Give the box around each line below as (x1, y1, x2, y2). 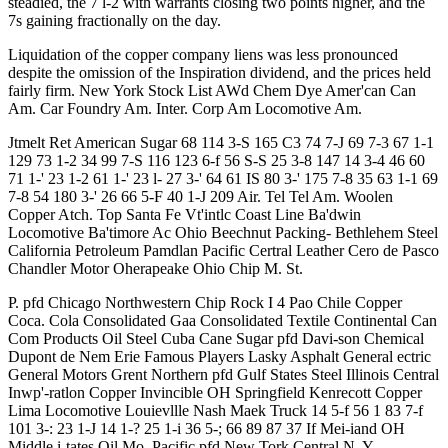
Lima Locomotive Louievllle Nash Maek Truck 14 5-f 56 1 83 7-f (8, 402, 423, 419)
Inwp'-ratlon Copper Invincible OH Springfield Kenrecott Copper (8, 384, 422, 401)
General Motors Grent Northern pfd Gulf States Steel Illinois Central (8, 366, 439, 383)
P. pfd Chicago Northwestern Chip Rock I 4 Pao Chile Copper (8, 294, 402, 311)
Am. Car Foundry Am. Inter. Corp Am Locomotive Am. (8, 100, 362, 117)
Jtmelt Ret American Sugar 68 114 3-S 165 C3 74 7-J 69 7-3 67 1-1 (8, 134, 434, 151)
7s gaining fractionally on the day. (8, 12, 221, 29)
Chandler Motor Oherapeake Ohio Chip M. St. (8, 260, 303, 277)
